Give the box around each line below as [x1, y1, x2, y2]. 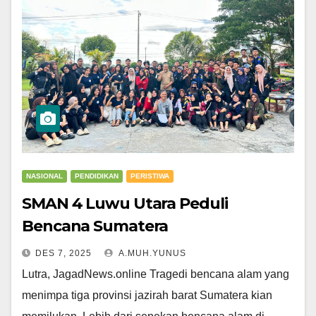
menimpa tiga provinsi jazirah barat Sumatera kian [22, 289, 272, 302]
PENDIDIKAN [75, 172, 119, 181]
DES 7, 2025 [35, 248, 92, 259]
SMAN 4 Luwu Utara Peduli [22, 194, 228, 214]
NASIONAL [26, 172, 63, 181]
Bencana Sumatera [22, 217, 169, 236]
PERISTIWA [130, 172, 169, 181]
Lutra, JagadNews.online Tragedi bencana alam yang [22, 268, 289, 281]
